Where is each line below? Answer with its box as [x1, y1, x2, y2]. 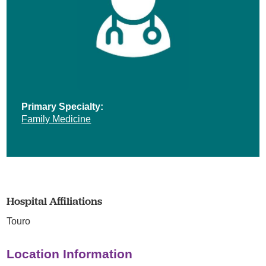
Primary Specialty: [21, 100, 104, 112]
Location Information [7, 246, 133, 261]
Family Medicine [21, 113, 91, 124]
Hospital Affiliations [7, 194, 103, 208]
